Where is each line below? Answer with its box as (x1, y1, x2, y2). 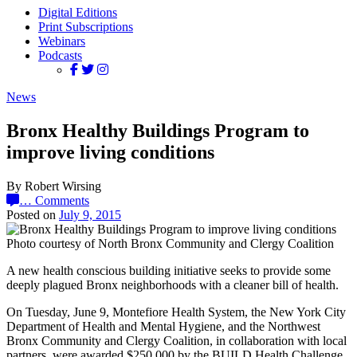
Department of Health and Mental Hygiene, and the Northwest (6, 319, 320, 333)
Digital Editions (38, 6, 117, 19)
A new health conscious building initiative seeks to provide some (6, 263, 331, 277)
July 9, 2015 (59, 207, 121, 222)
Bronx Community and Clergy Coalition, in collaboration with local (6, 333, 347, 347)
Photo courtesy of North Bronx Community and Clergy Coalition (6, 236, 334, 250)
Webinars (38, 34, 85, 48)
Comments (35, 193, 89, 207)
